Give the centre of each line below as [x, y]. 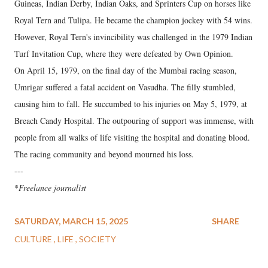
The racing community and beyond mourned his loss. [104, 154]
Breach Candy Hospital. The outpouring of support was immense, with [134, 120]
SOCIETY [98, 239]
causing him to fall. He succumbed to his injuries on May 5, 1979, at [131, 103]
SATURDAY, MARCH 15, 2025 [71, 221]
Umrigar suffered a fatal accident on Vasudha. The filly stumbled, [125, 87]
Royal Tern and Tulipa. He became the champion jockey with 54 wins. [133, 20]
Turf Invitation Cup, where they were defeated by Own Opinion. [124, 53]
